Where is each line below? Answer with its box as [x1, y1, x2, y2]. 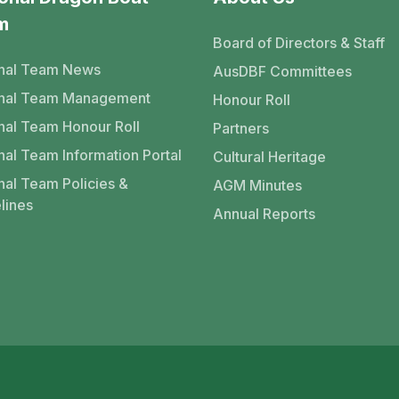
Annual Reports [213, 205, 315, 223]
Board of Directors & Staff [213, 34, 385, 52]
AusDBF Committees [213, 62, 352, 80]
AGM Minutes [213, 176, 302, 194]
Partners [213, 119, 269, 137]
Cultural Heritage [213, 148, 326, 166]
